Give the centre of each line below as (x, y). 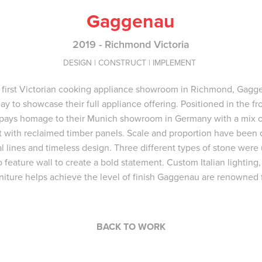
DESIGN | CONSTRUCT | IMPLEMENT (131, 63)
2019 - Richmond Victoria (131, 44)
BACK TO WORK (131, 227)
